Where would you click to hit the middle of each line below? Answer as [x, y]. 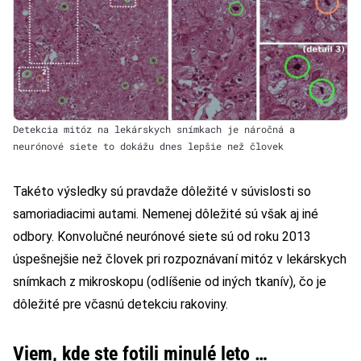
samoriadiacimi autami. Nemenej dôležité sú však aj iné [166, 214]
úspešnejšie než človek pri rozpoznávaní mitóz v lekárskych [180, 259]
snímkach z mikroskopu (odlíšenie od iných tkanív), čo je [170, 282]
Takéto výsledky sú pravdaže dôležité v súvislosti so [162, 192]
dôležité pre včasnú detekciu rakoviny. [120, 305]
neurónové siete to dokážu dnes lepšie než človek [148, 146]
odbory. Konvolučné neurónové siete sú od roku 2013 [162, 237]
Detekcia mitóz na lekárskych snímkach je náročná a [154, 129]
